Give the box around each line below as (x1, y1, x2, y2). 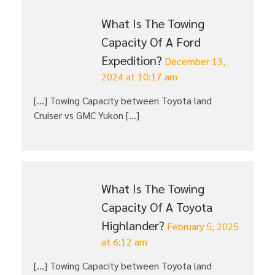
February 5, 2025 (167, 220, 239, 233)
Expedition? (101, 52, 162, 69)
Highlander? (101, 217, 165, 234)
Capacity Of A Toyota (101, 199, 212, 215)
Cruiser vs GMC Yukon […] (34, 109, 139, 122)
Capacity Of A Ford (101, 34, 201, 50)
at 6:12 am (101, 235, 147, 249)
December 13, (165, 55, 225, 68)
